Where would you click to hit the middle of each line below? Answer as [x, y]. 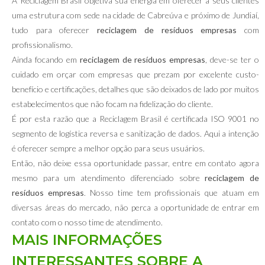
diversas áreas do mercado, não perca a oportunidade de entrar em [135, 207]
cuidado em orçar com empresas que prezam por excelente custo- [135, 74]
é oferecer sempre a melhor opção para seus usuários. [108, 148]
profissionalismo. [42, 45]
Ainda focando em [46, 59]
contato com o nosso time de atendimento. [87, 222]
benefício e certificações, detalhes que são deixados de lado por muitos [135, 89]
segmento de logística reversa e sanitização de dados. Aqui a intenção [135, 133]
